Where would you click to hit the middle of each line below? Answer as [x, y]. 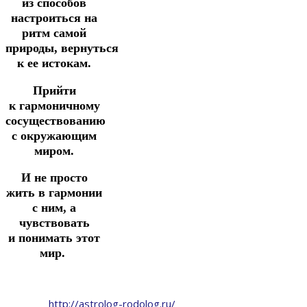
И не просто [54, 178]
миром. [54, 150]
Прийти [54, 90]
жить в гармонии [54, 193]
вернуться [90, 48]
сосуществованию [56, 120]
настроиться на [54, 18]
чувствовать [54, 223]
